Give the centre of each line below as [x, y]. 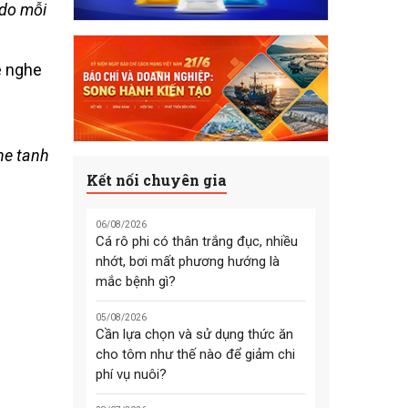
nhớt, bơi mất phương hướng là [187, 262]
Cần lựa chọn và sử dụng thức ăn [194, 335]
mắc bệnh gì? [135, 282]
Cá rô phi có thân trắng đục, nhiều [196, 242]
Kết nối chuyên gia [156, 179]
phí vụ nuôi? [131, 375]
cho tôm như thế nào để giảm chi [195, 355]
